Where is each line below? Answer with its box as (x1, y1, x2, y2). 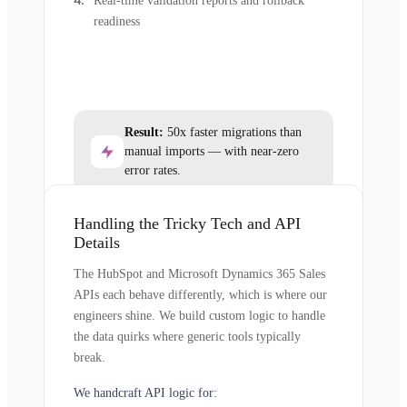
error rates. (124, 164, 181, 178)
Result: (124, 125, 164, 140)
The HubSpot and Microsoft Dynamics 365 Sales (74, 267, 325, 282)
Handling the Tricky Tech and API (74, 214, 301, 233)
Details (74, 233, 120, 253)
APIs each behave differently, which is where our (74, 288, 327, 303)
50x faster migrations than (164, 125, 302, 140)
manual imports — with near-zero (124, 144, 299, 159)
